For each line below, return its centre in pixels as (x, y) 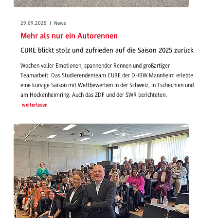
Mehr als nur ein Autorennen (69, 36)
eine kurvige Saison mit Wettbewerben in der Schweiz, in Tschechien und (107, 85)
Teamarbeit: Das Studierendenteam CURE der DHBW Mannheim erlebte (107, 75)
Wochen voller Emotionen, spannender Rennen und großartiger (95, 65)
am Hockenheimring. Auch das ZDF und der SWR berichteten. (94, 95)
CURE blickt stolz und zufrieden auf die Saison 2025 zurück (107, 51)
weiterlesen (35, 105)
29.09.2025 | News (43, 23)
